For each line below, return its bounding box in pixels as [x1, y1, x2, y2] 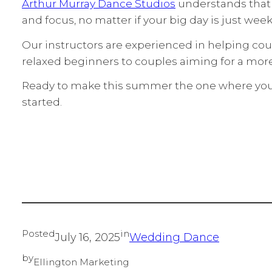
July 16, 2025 [55, 230, 120, 244]
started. [22, 95, 62, 108]
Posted [22, 227, 55, 239]
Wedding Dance [129, 230, 219, 244]
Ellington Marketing [33, 256, 129, 268]
